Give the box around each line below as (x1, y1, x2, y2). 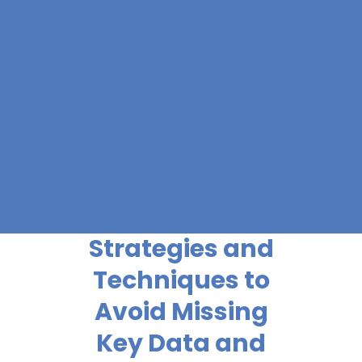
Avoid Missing (94, 295, 268, 330)
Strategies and (88, 232, 274, 267)
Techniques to (92, 263, 270, 298)
